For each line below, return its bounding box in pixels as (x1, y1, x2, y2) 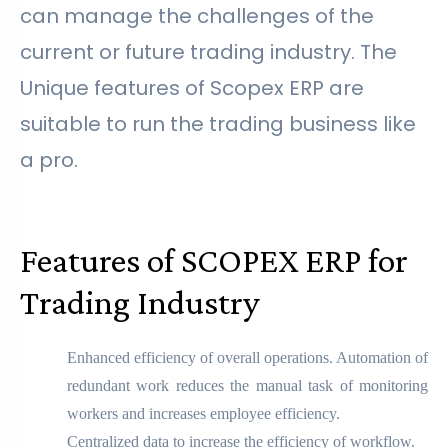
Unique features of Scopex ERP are (20, 74, 364, 103)
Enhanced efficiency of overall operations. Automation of (66, 349, 428, 367)
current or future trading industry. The (20, 38, 397, 67)
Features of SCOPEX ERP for (20, 241, 408, 281)
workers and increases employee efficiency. (66, 405, 340, 423)
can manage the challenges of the (20, 2, 374, 31)
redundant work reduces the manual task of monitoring (66, 377, 428, 395)
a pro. (20, 146, 78, 175)
